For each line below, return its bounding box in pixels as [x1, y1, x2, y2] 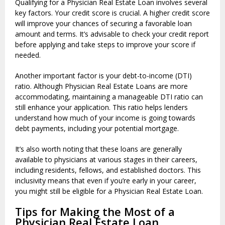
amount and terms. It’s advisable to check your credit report [15, 29, 209, 39]
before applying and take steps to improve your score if [15, 40, 195, 50]
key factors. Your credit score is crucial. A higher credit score [15, 8, 210, 18]
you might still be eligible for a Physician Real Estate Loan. [15, 186, 203, 196]
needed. [15, 50, 41, 60]
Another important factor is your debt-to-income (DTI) [15, 71, 192, 81]
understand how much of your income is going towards [15, 113, 195, 123]
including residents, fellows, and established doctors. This [15, 165, 201, 175]
